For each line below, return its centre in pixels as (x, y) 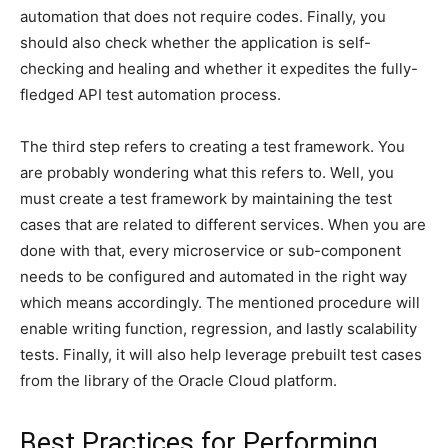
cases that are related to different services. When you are (223, 224)
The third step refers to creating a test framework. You (212, 146)
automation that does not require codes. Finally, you (203, 16)
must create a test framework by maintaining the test (206, 198)
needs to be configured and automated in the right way (213, 276)
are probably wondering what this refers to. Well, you (207, 172)
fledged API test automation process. (150, 94)
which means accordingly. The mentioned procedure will (220, 302)
